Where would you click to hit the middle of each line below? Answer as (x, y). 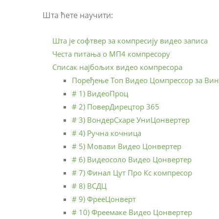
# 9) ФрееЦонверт (104, 199)
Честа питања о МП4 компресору (111, 54)
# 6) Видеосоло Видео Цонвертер (132, 160)
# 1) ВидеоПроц (100, 94)
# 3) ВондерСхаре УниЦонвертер (131, 120)
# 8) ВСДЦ (89, 186)
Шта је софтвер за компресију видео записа (130, 41)
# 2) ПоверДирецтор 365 (116, 107)
